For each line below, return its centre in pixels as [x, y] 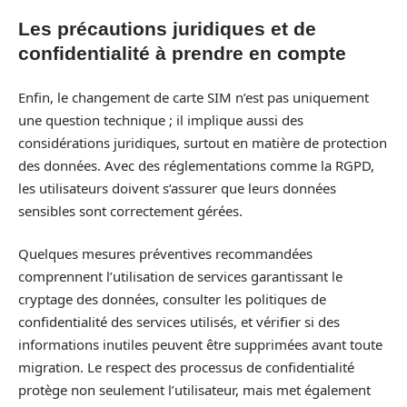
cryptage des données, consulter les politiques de [172, 299]
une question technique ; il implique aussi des [161, 119]
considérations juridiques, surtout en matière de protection [203, 142]
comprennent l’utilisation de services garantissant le [180, 276]
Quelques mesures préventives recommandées [165, 253]
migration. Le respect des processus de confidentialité [186, 367]
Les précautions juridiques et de [167, 29]
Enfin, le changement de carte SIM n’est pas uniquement [194, 97]
